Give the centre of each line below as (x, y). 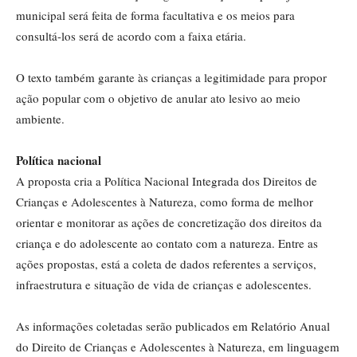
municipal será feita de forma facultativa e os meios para (155, 16)
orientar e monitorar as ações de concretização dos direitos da (169, 223)
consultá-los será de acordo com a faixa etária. (131, 36)
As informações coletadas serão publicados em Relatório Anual (173, 326)
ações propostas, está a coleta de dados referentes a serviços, (166, 264)
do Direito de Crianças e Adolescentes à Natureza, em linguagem (178, 347)
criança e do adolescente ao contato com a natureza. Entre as (167, 243)
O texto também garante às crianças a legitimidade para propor (171, 78)
